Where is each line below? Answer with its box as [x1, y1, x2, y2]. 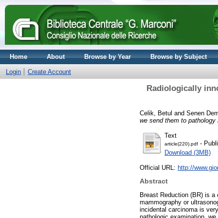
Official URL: [140, 163, 178, 171]
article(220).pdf [164, 141, 198, 146]
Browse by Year [84, 53, 131, 60]
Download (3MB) [164, 148, 211, 156]
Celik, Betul [140, 109, 172, 117]
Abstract [140, 177, 168, 185]
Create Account [28, 68, 71, 75]
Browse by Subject [150, 53, 207, 60]
